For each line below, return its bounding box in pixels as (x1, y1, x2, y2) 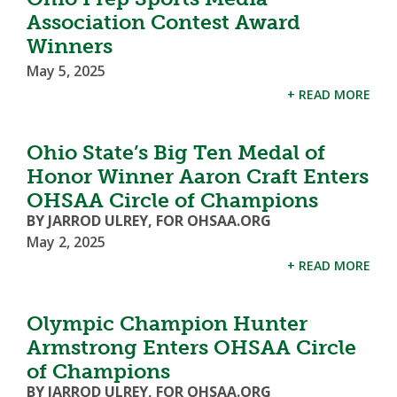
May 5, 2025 (27, 61, 105, 81)
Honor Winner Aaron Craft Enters (27, 164, 369, 189)
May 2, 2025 (27, 232, 105, 252)
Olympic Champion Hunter (27, 311, 307, 336)
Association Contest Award (27, 10, 300, 35)
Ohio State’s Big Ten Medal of (27, 140, 325, 165)
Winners (27, 34, 113, 58)
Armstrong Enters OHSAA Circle (27, 335, 356, 360)
